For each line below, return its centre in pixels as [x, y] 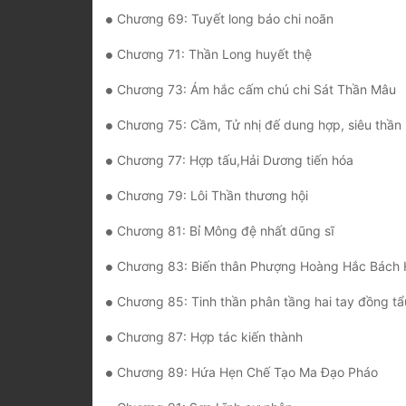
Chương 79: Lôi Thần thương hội [213, 196]
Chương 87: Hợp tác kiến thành [210, 337]
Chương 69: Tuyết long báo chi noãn [225, 19]
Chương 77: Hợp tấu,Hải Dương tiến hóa [235, 160]
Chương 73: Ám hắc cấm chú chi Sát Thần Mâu [256, 90]
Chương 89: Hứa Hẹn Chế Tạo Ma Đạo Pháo [247, 372]
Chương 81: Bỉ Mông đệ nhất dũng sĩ [226, 231]
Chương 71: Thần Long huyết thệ [214, 54]
